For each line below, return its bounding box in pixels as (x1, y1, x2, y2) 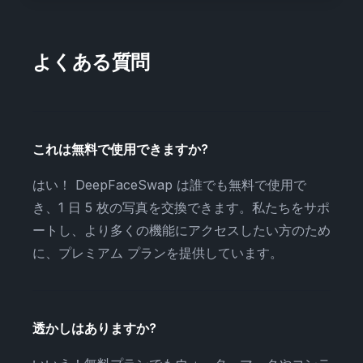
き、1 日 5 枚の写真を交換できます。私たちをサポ (32, 199, 330, 216)
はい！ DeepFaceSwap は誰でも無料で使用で (32, 176, 306, 193)
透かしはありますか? (32, 319, 156, 336)
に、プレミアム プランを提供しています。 (32, 244, 283, 261)
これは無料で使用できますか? (32, 140, 208, 157)
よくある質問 (32, 49, 150, 74)
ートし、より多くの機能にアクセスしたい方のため (32, 221, 331, 238)
